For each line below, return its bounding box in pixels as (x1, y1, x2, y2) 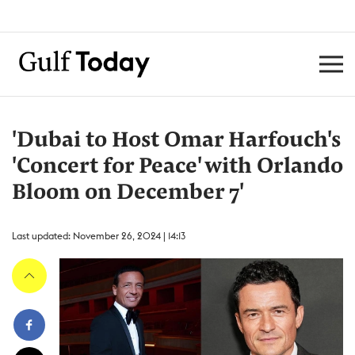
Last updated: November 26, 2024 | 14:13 (12, 230, 185, 242)
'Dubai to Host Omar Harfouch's (12, 130, 341, 152)
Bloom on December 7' (12, 182, 244, 204)
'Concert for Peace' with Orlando (12, 156, 343, 178)
